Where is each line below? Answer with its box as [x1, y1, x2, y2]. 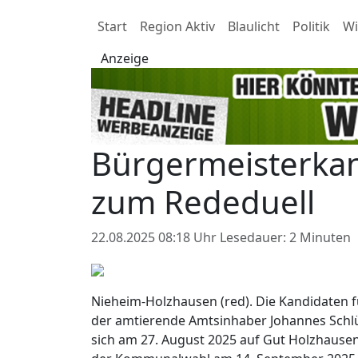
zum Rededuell [91, 179, 315, 224]
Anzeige [101, 50, 149, 67]
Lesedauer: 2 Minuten [220, 228, 351, 246]
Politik [292, 18, 330, 35]
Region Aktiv [140, 18, 215, 35]
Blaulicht [228, 18, 280, 35]
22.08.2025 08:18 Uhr [91, 228, 220, 246]
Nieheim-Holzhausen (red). [91, 292, 253, 310]
